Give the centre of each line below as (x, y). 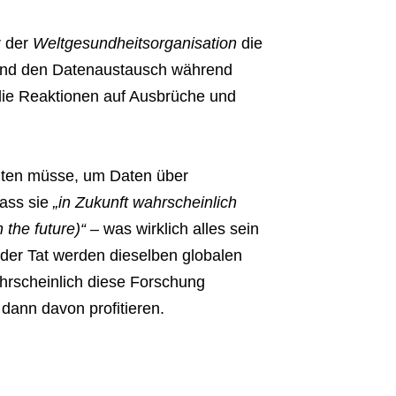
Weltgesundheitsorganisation (134, 44)
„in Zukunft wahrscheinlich (142, 203)
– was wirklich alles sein (172, 229)
